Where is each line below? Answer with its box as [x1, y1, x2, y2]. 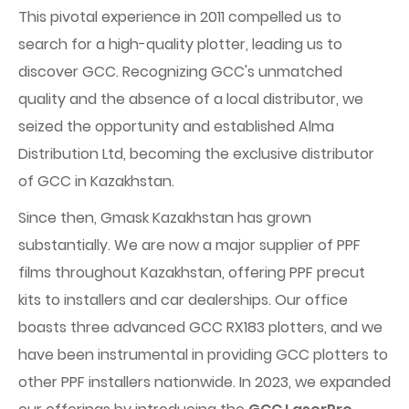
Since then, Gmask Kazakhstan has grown [18, 207, 311, 228]
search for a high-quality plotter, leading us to [18, 34, 342, 55]
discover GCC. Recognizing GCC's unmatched [18, 61, 342, 82]
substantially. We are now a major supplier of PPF [18, 235, 361, 256]
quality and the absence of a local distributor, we [18, 89, 363, 110]
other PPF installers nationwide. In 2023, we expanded [18, 372, 391, 393]
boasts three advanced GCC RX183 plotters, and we [18, 317, 383, 338]
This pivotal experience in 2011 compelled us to [18, 6, 341, 27]
